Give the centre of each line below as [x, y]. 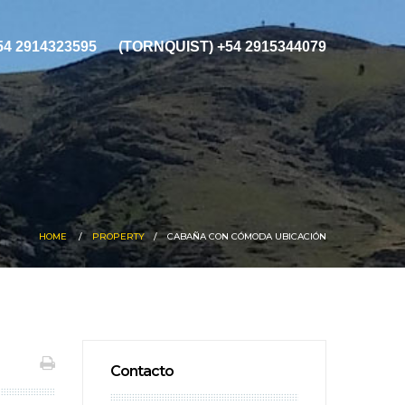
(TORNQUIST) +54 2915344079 [222, 47]
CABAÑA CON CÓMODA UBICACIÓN [247, 236]
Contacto [142, 371]
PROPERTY [118, 236]
